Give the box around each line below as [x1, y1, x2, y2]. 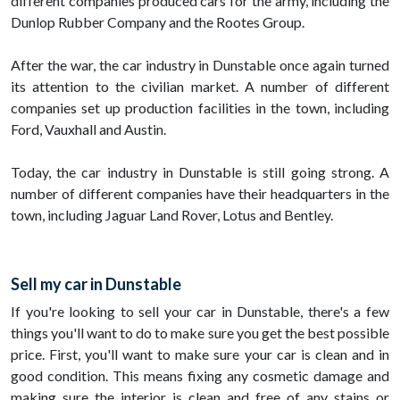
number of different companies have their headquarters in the [11, 185, 389, 203]
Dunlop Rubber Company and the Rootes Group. [11, 13, 304, 31]
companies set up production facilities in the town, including [11, 99, 389, 117]
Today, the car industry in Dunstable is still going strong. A [11, 163, 389, 181]
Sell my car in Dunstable [11, 274, 181, 295]
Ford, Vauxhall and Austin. [11, 121, 166, 138]
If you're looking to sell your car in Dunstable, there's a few [11, 303, 389, 321]
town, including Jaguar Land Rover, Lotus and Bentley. [11, 206, 333, 224]
